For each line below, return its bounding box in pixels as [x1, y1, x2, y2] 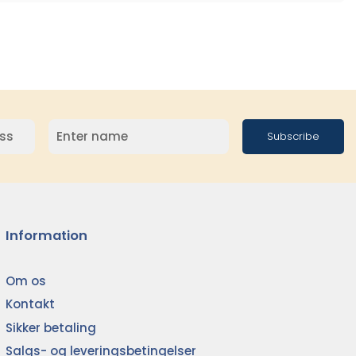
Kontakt [6, 296, 56, 313]
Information [6, 226, 88, 245]
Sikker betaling [6, 319, 97, 336]
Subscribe [267, 128, 319, 144]
